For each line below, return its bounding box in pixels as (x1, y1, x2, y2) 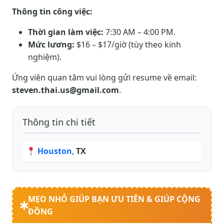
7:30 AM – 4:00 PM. (103, 26, 175, 38)
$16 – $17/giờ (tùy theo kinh (74, 39, 181, 50)
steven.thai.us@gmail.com (12, 84, 119, 96)
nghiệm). (28, 51, 61, 63)
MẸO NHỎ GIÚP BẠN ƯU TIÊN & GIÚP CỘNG (28, 193, 200, 205)
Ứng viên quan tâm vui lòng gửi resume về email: (12, 72, 196, 83)
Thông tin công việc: (12, 6, 92, 17)
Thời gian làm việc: (28, 26, 103, 38)
